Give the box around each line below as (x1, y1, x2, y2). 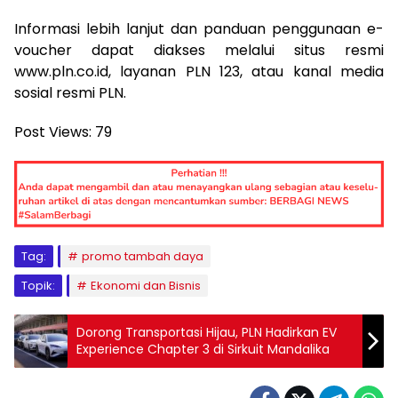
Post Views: (14, 121, 92, 142)
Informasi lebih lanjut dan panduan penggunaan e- (14, 18, 384, 39)
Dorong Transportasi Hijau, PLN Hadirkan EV (76, 323, 337, 342)
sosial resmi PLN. (14, 82, 126, 103)
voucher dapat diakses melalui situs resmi (14, 39, 384, 60)
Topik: (21, 277, 55, 295)
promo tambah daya (82, 248, 203, 266)
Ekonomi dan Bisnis (91, 277, 201, 295)
